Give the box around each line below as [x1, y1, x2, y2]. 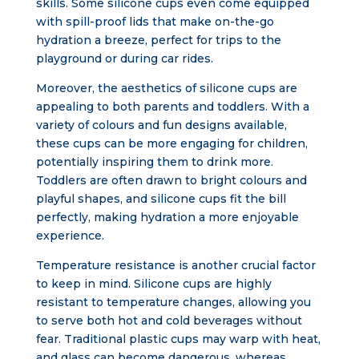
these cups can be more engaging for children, [35, 136, 308, 151]
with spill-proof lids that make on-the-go [35, 14, 274, 29]
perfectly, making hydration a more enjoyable [35, 210, 299, 224]
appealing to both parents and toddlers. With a [35, 99, 309, 114]
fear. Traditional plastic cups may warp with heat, [35, 332, 321, 346]
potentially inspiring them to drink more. [35, 155, 273, 169]
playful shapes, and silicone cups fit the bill [35, 192, 286, 206]
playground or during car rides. [35, 51, 213, 66]
